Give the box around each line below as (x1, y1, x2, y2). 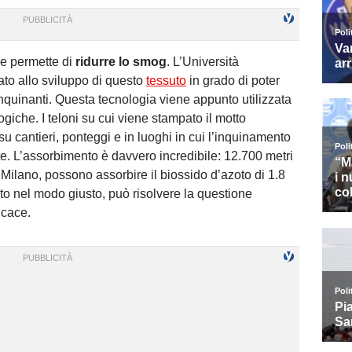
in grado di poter (186, 74, 280, 87)
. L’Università (167, 55, 239, 68)
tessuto (146, 74, 186, 87)
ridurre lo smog (75, 55, 167, 68)
